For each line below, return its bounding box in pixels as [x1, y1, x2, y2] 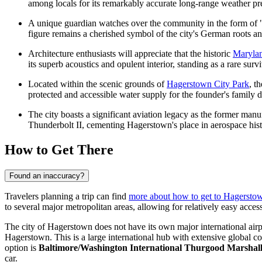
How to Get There [5, 142, 113, 158]
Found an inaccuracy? [9, 171, 84, 181]
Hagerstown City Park [167, 79, 249, 89]
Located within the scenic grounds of [28, 79, 167, 89]
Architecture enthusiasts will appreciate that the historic [28, 49, 233, 59]
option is [5, 243, 39, 253]
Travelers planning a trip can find [5, 191, 129, 202]
